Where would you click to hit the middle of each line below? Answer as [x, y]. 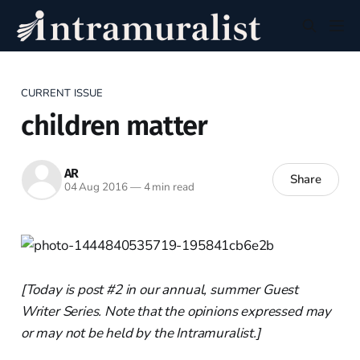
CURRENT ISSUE [62, 93]
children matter [114, 125]
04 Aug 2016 [96, 187]
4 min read [168, 187]
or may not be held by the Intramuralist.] [140, 333]
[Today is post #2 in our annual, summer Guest [160, 289]
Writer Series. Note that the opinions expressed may [176, 311]
